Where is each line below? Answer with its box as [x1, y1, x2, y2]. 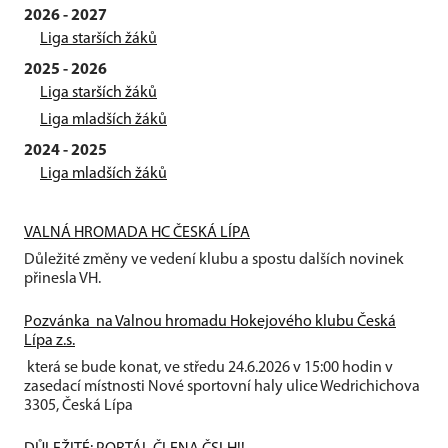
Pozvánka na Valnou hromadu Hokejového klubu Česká [24, 313, 396, 330]
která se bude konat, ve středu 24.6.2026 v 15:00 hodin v [24, 359, 393, 376]
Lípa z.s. [24, 332, 75, 349]
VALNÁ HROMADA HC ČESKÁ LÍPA [24, 224, 250, 241]
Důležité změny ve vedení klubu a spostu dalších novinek [24, 251, 404, 268]
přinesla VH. [24, 270, 101, 287]
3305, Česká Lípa [24, 397, 139, 414]
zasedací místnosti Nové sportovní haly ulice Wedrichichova [24, 378, 420, 395]
